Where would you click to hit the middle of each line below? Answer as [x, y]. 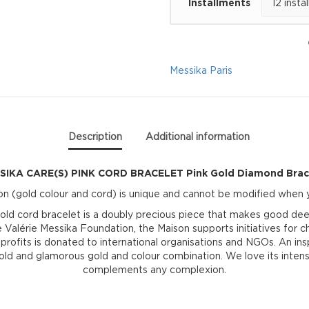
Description [96, 137]
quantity [220, 182]
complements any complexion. [154, 269]
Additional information [198, 137]
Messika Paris [201, 70]
